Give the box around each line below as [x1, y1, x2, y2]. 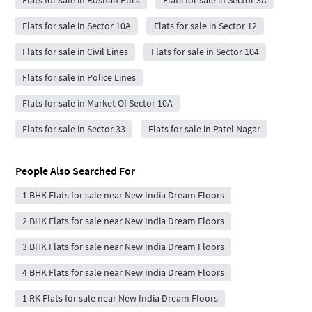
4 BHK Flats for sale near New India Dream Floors [22, 266, 224, 279]
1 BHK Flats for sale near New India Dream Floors [22, 189, 224, 202]
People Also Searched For [15, 164, 135, 178]
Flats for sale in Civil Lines [22, 45, 128, 58]
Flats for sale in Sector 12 [153, 19, 257, 33]
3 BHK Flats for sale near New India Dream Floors [22, 240, 224, 253]
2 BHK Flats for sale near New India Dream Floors [22, 214, 224, 228]
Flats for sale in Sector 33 [22, 123, 125, 136]
